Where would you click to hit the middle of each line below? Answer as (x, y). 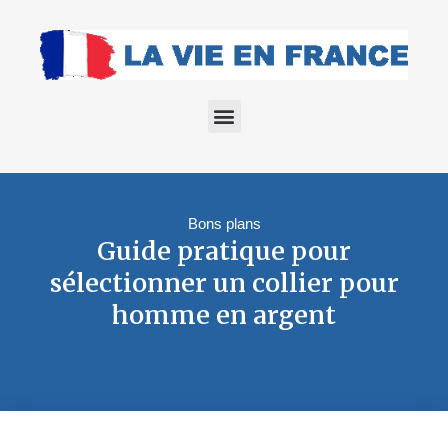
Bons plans (224, 223)
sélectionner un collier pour (224, 282)
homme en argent (224, 314)
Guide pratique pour (224, 250)
